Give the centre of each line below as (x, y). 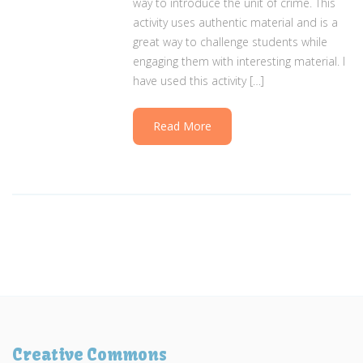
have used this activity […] (199, 80)
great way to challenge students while (231, 41)
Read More (183, 126)
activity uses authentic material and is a (236, 22)
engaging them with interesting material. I (239, 61)
